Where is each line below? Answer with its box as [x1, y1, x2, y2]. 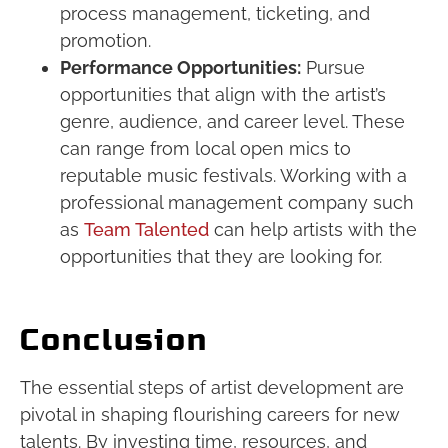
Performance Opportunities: [60, 57, 301, 79]
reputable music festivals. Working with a [60, 165, 407, 187]
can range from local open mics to [60, 138, 351, 160]
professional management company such [60, 192, 414, 214]
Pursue [301, 57, 365, 79]
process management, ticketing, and [60, 3, 370, 25]
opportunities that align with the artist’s [60, 84, 386, 106]
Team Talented [84, 219, 209, 241]
